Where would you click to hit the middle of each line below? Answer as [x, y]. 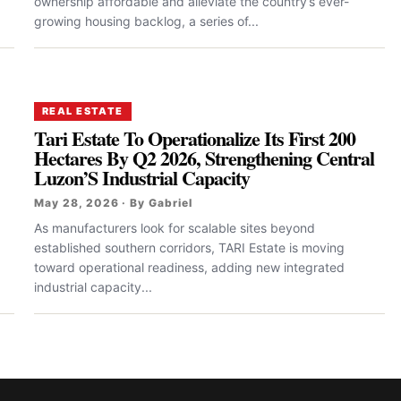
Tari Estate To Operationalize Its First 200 [195, 138]
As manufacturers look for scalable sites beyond [175, 227]
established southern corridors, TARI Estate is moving [189, 247]
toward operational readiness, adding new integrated [189, 267]
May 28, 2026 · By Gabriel [113, 202]
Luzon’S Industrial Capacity [142, 177]
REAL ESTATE [83, 111]
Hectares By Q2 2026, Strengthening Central [205, 158]
